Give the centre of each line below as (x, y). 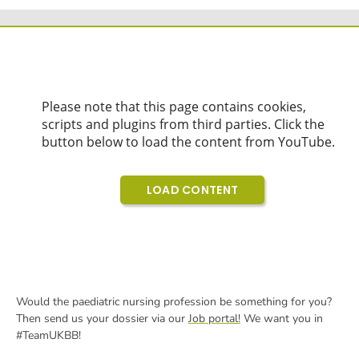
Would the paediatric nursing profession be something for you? (174, 302)
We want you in (282, 319)
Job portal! (214, 319)
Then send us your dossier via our (102, 319)
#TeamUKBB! (48, 335)
